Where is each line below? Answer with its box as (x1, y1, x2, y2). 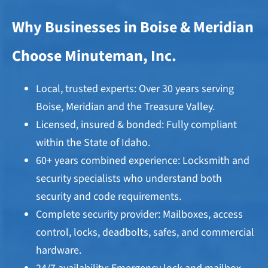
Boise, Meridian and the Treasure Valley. (36, 99, 215, 115)
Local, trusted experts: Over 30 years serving (36, 81, 234, 97)
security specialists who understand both (36, 171, 222, 187)
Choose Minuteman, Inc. (12, 45, 176, 68)
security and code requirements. (36, 189, 181, 205)
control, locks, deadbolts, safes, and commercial (36, 225, 254, 240)
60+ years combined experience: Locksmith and (36, 153, 249, 169)
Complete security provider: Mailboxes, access (36, 207, 243, 223)
